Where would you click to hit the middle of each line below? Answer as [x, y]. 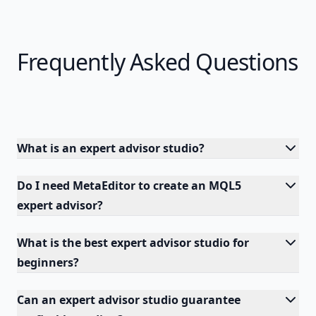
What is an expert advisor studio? [111, 148]
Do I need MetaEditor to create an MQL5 [129, 186]
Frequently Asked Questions [158, 62]
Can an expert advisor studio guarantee [129, 300]
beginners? [48, 262]
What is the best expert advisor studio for [133, 243]
